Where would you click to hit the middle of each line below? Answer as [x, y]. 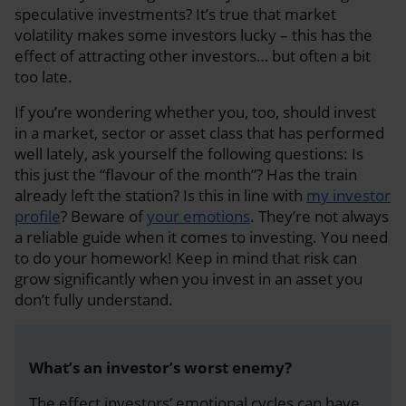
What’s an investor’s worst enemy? [160, 367]
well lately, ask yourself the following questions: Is [189, 153]
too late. [43, 76]
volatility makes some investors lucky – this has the [193, 34]
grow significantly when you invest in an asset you [188, 278]
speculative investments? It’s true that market [175, 14]
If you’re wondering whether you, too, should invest [195, 111]
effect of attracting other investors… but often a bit [193, 55]
